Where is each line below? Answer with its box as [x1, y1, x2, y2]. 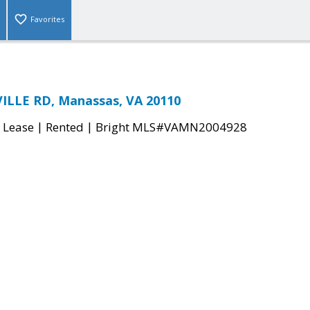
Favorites [30, 14, 64, 25]
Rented [46, 119, 84, 136]
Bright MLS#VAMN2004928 [95, 119, 247, 136]
